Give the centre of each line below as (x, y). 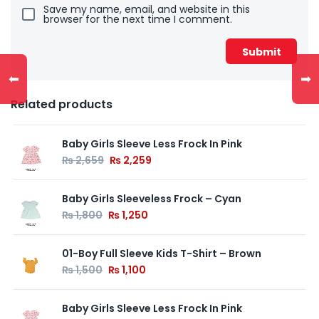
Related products (62, 105)
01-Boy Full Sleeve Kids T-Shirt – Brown (162, 254)
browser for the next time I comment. (138, 20)
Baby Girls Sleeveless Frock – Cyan (152, 199)
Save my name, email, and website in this (147, 10)
